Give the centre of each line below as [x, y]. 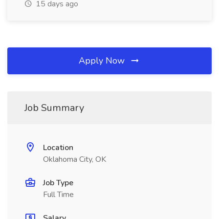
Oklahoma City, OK [75, 159]
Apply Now [103, 61]
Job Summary [54, 108]
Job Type [58, 183]
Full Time [58, 195]
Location [58, 148]
